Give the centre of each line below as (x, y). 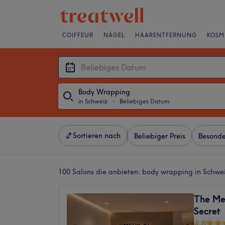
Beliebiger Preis (160, 136)
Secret (207, 211)
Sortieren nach (97, 136)
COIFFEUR (78, 35)
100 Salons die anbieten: (100, 172)
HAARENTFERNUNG (166, 35)
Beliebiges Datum (144, 101)
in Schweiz (93, 101)
